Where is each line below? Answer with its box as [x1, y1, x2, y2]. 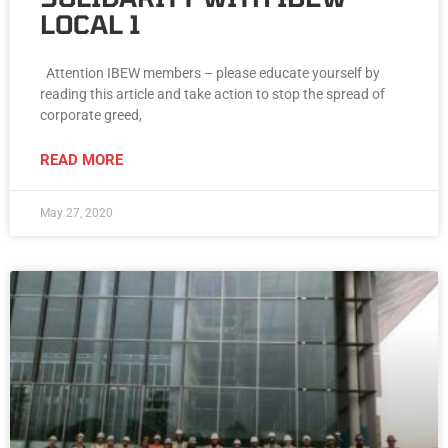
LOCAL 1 [40, 9, 141, 40]
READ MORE [40, 151, 123, 170]
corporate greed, [40, 107, 142, 124]
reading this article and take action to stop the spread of [40, 86, 385, 103]
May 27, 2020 [40, 206, 113, 221]
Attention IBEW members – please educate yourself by [40, 65, 380, 82]
